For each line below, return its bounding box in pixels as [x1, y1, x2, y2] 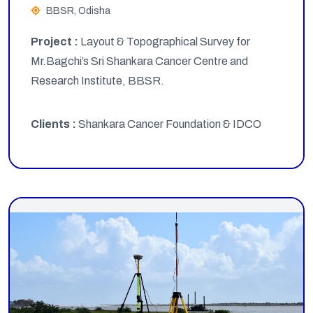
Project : [31, 36, 80, 48]
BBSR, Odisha [46, 6, 110, 17]
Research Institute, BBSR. [31, 75, 164, 87]
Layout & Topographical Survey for [80, 36, 250, 48]
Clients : [31, 118, 78, 131]
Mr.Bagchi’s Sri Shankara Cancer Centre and [31, 55, 248, 68]
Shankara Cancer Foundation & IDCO [78, 118, 261, 131]
